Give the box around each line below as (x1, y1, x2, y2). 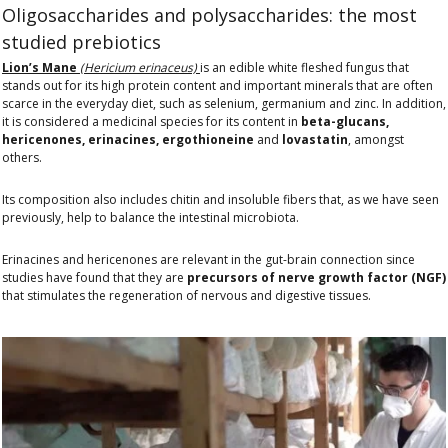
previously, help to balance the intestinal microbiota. (2, 209, 299, 227)
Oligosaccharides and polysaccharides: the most (2, 2, 417, 27)
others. (2, 149, 42, 167)
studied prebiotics (2, 29, 161, 54)
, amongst (348, 131, 404, 149)
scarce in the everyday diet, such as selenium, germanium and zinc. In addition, (2, 95, 446, 113)
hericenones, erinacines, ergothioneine (2, 131, 257, 149)
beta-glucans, (298, 113, 389, 131)
